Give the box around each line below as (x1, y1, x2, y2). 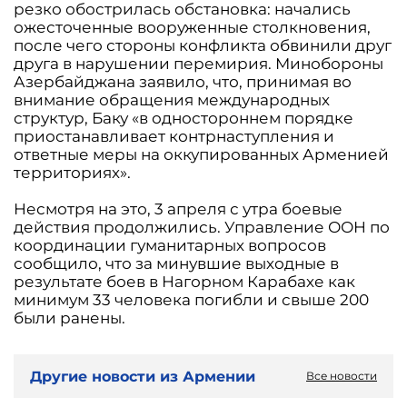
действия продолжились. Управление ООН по (14, 218, 390, 236)
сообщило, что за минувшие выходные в (14, 254, 339, 273)
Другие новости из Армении (30, 367, 255, 385)
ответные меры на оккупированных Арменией (14, 145, 389, 164)
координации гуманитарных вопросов (14, 236, 326, 254)
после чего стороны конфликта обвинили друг (14, 36, 392, 55)
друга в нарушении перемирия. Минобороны (14, 55, 383, 73)
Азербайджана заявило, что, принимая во (14, 73, 352, 91)
